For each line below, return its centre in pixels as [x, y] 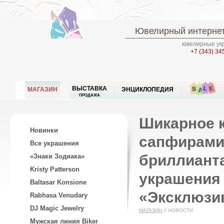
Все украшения [54, 143]
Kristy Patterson [55, 169]
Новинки [44, 130]
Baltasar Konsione [58, 182]
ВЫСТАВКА [89, 88]
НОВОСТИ [180, 210]
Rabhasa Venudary [59, 195]
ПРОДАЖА [89, 95]
